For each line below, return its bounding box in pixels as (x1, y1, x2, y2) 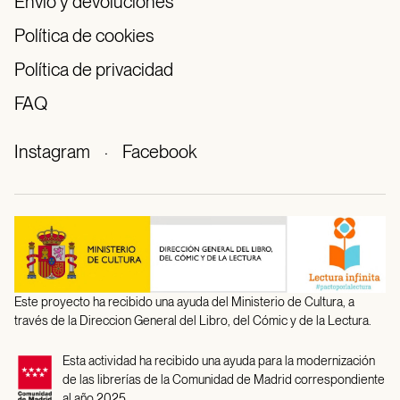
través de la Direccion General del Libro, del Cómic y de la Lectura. (14, 312, 371, 328)
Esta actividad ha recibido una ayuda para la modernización (62, 353, 376, 368)
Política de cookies (14, 25, 154, 47)
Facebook (122, 141, 196, 163)
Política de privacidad (14, 59, 173, 81)
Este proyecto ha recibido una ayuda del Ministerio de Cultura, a (14, 294, 354, 309)
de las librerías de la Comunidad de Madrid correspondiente (62, 371, 386, 387)
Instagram (14, 141, 90, 163)
